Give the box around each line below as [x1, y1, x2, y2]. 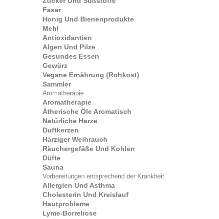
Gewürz [43, 62, 67, 69]
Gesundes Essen [43, 52, 99, 60]
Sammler [43, 80, 71, 88]
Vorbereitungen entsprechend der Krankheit [43, 173, 164, 180]
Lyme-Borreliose [43, 209, 97, 217]
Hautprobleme [43, 200, 89, 208]
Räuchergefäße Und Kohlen [43, 145, 135, 153]
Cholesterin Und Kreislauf [43, 191, 129, 198]
